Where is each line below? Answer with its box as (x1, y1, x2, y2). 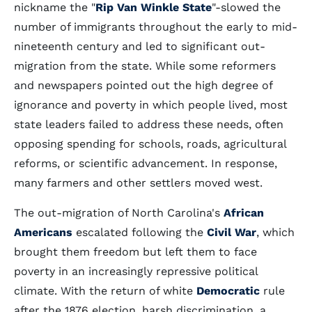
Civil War (207, 226, 256, 239)
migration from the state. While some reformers (14, 59, 276, 72)
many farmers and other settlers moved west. (14, 176, 263, 189)
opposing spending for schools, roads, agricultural (14, 137, 286, 150)
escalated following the (72, 226, 207, 239)
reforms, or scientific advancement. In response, (14, 157, 277, 170)
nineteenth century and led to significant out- (14, 40, 265, 53)
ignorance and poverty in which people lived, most (14, 98, 288, 111)
